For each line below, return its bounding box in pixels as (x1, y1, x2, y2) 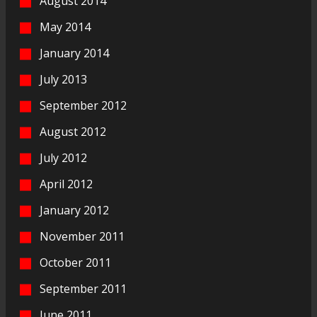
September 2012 (40, 97, 127, 113)
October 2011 (40, 254, 111, 270)
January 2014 (40, 45, 109, 61)
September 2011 (40, 280, 127, 296)
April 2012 (40, 175, 93, 192)
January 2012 (40, 202, 109, 218)
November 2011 (40, 228, 125, 244)
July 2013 (40, 71, 87, 87)
